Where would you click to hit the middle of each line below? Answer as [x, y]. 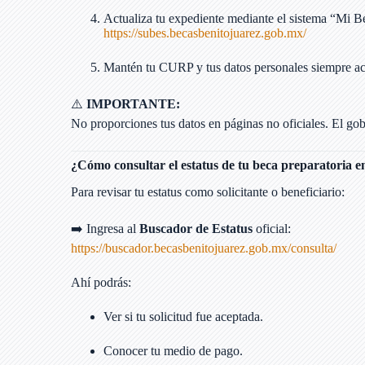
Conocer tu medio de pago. [173, 350]
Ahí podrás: [101, 282]
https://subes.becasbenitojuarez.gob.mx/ [205, 33]
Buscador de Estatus [196, 228]
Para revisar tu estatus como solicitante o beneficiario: [208, 191]
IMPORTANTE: [133, 103]
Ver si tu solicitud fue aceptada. [183, 316]
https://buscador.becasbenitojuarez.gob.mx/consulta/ [204, 248]
